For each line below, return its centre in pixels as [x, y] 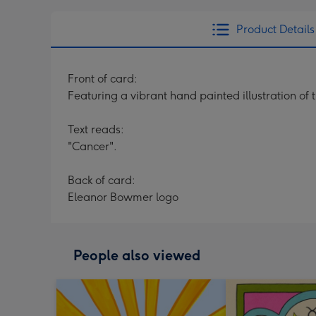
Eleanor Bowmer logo [123, 197]
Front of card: [103, 79]
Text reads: [96, 129]
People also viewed [137, 255]
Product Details [275, 29]
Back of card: [102, 180]
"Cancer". [92, 146]
